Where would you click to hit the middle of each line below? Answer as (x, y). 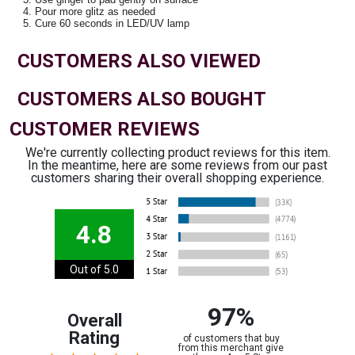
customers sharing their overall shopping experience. (177, 178)
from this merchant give (231, 348)
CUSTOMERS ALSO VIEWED (139, 61)
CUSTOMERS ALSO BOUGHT (142, 99)
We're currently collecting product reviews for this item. (177, 153)
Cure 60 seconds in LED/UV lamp (112, 23)
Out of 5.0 (94, 269)
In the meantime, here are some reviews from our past (177, 165)
